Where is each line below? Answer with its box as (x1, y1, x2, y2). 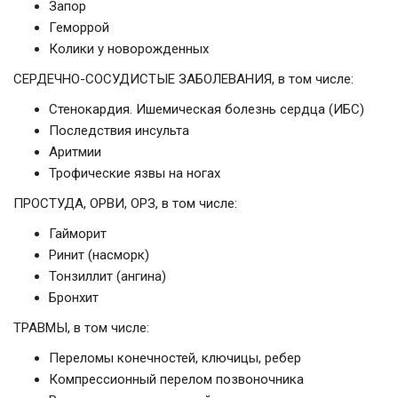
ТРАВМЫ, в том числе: (13, 320, 149, 337)
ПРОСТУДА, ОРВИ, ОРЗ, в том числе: (13, 195, 237, 212)
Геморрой (49, 20, 109, 36)
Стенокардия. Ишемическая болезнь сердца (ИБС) (49, 101, 364, 118)
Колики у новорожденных (49, 41, 209, 58)
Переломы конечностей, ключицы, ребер (49, 350, 301, 367)
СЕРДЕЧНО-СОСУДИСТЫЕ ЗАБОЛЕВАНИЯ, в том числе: (13, 71, 354, 88)
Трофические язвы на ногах (49, 165, 220, 182)
